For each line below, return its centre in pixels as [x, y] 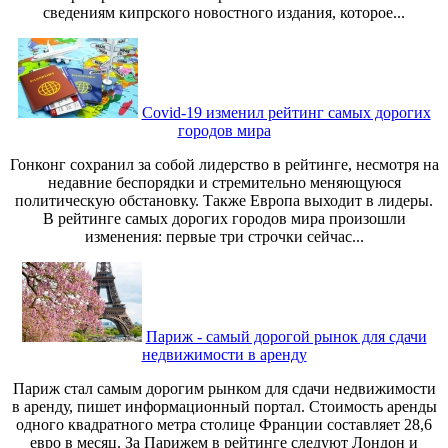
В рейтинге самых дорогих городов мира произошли [224, 218]
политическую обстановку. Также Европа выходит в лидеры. [224, 200]
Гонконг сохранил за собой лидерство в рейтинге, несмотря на [224, 164]
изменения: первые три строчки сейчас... [224, 236]
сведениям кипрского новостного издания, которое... [224, 12]
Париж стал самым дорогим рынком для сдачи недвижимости [224, 388]
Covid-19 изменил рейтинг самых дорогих [286, 112]
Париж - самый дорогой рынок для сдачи [286, 336]
